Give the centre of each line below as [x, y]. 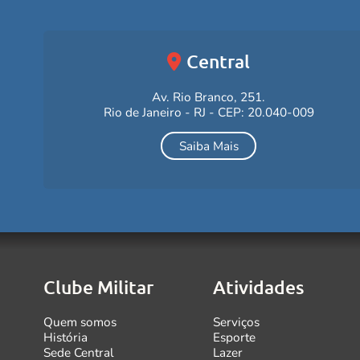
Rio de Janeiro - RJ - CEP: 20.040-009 [209, 112]
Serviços [236, 322]
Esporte [234, 337]
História [65, 337]
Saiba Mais [209, 146]
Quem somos [80, 322]
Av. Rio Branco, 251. [209, 96]
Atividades [258, 287]
